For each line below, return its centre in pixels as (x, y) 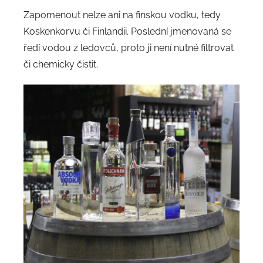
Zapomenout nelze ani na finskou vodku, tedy (122, 15)
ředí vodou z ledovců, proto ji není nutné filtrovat (129, 48)
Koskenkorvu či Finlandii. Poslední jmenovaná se (127, 31)
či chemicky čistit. (61, 64)
